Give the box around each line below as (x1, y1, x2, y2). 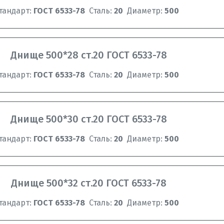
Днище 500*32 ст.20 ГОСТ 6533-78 (11, 177, 167, 189)
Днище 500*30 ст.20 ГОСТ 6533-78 (10, 113, 167, 125)
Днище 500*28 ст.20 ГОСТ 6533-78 (10, 49, 167, 61)
